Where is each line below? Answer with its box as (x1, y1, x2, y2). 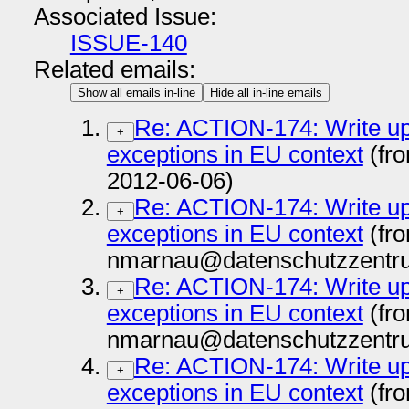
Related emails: (33, 57, 195, 82)
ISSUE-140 (69, 30, 187, 56)
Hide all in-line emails (209, 86, 322, 100)
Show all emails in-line (77, 86, 195, 100)
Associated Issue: (33, 4, 216, 29)
